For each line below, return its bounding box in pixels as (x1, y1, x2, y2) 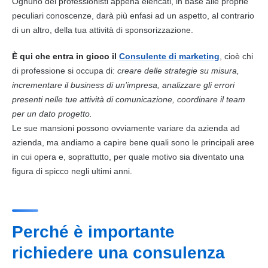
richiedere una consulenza (12, 243, 225, 262)
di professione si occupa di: (12, 65, 117, 75)
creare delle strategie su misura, (117, 65, 239, 75)
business (71, 80, 104, 90)
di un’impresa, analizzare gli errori (104, 80, 234, 90)
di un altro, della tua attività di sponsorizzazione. (12, 25, 193, 35)
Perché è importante (12, 222, 175, 241)
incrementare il (12, 80, 71, 90)
